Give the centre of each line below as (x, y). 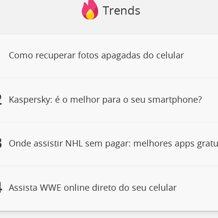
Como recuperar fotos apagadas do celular (96, 56)
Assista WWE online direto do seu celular (92, 188)
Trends (121, 11)
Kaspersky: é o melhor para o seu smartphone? (105, 100)
